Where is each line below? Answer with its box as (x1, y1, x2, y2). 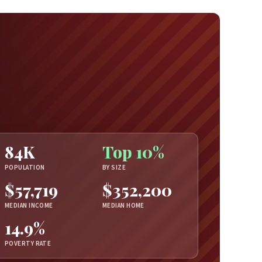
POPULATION (5, 163, 45, 173)
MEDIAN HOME (102, 201, 144, 210)
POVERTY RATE (5, 239, 51, 248)
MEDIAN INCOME (5, 201, 53, 210)
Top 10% (102, 141, 164, 163)
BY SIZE (102, 163, 126, 173)
